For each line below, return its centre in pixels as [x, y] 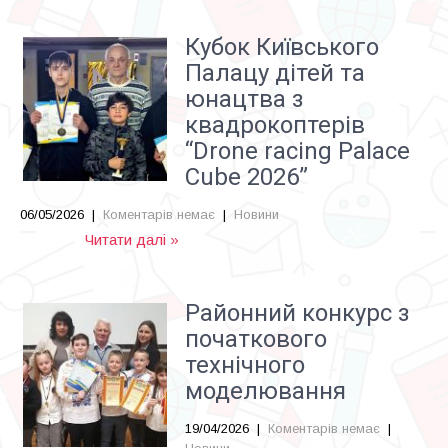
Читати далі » [132, 239]
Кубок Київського [282, 47]
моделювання [265, 391]
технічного [245, 365]
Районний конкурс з [297, 313]
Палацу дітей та [275, 73]
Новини [256, 214]
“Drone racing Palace [297, 151]
